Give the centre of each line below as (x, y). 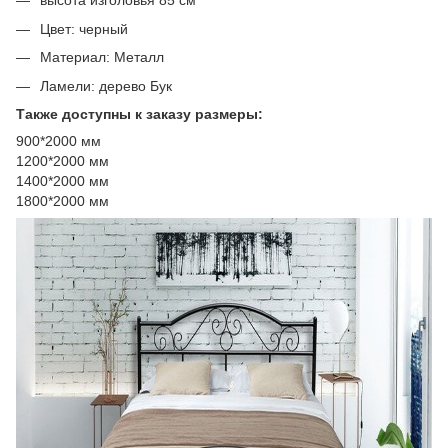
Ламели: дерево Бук (106, 85)
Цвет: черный (84, 28)
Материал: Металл (102, 57)
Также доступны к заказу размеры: (139, 113)
